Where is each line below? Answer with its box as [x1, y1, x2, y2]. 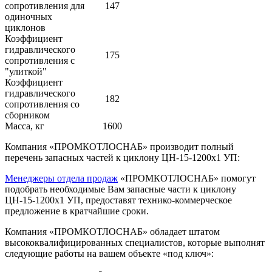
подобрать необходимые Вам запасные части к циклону [5, 184, 236, 195]
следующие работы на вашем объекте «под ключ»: [5, 248, 214, 259]
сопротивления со [5, 99, 80, 110]
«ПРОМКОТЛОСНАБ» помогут [118, 173, 256, 184]
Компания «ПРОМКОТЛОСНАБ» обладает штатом [5, 226, 220, 237]
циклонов [5, 22, 46, 33]
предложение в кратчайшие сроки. [5, 206, 149, 217]
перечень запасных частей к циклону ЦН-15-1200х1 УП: [5, 152, 240, 163]
